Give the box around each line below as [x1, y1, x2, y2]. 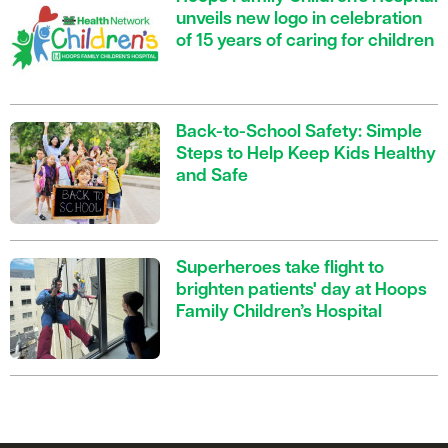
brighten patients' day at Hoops [176, 282, 427, 300]
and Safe [176, 168, 248, 186]
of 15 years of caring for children [176, 33, 434, 51]
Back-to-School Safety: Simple [176, 124, 422, 142]
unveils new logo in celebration [176, 11, 422, 29]
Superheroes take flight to [176, 260, 384, 278]
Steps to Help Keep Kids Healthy [176, 146, 436, 164]
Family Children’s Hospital [176, 304, 382, 322]
